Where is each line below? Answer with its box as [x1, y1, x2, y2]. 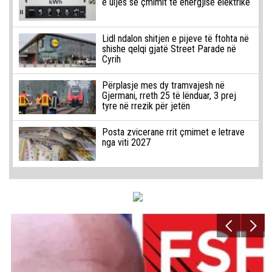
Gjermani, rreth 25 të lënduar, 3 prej [101, 90, 236, 102]
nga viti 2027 [101, 137, 151, 149]
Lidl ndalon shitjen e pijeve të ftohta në [101, 33, 249, 45]
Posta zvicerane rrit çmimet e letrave [101, 126, 245, 138]
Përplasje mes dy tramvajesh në [101, 80, 225, 92]
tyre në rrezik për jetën [101, 100, 190, 112]
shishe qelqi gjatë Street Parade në [101, 43, 236, 55]
